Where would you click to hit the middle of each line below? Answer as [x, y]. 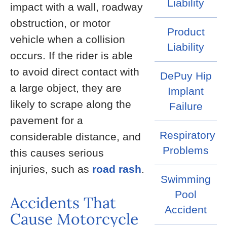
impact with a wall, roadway [77, 7]
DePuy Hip [186, 76]
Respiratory [188, 135]
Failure [186, 106]
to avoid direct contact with [75, 72]
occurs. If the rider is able [71, 55]
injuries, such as [51, 169]
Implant [186, 91]
